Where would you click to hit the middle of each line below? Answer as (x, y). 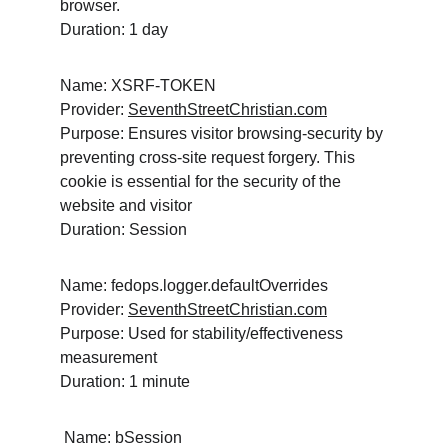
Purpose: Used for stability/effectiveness (203, 333)
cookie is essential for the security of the (202, 181)
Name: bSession (123, 437)
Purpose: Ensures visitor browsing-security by (223, 133)
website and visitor (126, 205)
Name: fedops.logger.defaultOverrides (194, 285)
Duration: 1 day (114, 29)
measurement (108, 357)
